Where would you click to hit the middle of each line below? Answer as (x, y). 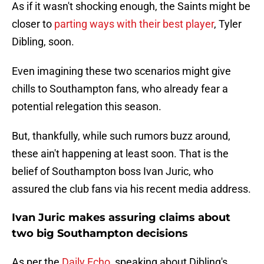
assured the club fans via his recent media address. (131, 189)
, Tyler (228, 24)
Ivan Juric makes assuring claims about (121, 218)
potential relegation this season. (87, 107)
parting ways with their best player (134, 24)
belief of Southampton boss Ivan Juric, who (113, 171)
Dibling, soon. (43, 42)
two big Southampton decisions (100, 234)
